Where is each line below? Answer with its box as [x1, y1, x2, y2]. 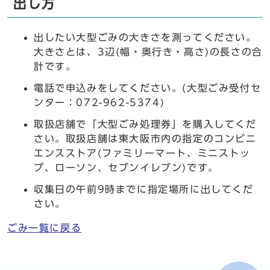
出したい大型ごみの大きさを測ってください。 [34, 33, 257, 42]
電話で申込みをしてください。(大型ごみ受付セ [34, 83, 262, 93]
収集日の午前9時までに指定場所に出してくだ [34, 184, 254, 194]
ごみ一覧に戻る [7, 223, 82, 233]
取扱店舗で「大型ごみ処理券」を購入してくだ [34, 119, 257, 129]
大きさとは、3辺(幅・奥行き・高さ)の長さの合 [34, 47, 263, 57]
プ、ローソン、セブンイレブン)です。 [34, 163, 219, 172]
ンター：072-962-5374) [34, 98, 165, 107]
